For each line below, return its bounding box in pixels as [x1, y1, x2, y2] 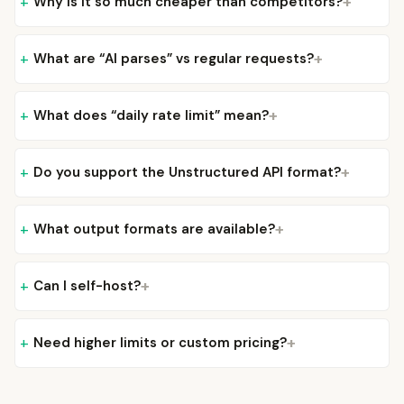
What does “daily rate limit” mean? [33, 106, 269, 124]
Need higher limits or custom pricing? [33, 334, 287, 352]
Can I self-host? [33, 277, 141, 295]
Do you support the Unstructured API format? [33, 163, 341, 181]
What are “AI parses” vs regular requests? [33, 50, 314, 68]
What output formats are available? [33, 220, 275, 238]
